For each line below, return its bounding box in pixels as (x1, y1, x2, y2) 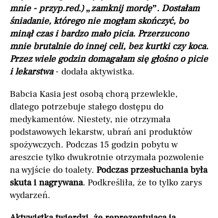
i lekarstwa (10, 66, 53, 78)
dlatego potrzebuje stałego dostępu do (10, 101, 163, 113)
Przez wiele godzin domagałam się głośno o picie (10, 53, 208, 65)
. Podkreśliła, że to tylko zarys (83, 177, 202, 189)
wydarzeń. (10, 189, 50, 201)
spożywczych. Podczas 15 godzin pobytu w (10, 139, 178, 151)
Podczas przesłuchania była (96, 164, 207, 176)
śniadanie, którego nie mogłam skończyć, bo (10, 15, 188, 27)
